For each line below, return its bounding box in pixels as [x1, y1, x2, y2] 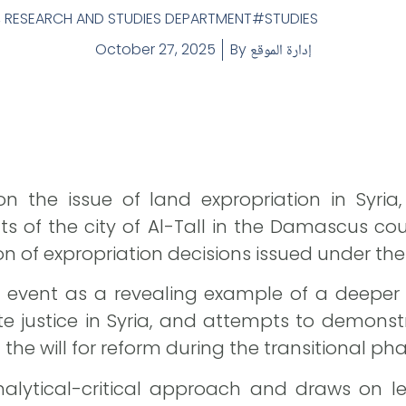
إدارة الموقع [249, 39, 312, 60]
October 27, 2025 [94, 39, 216, 60]
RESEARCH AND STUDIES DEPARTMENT [5, 8, 252, 29]
